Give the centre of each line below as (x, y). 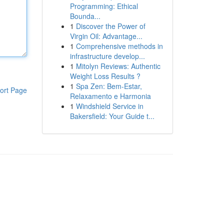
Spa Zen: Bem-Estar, (109, 86)
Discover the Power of (110, 26)
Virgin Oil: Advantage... (106, 36)
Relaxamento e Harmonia (110, 96)
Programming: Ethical (104, 6)
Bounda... (85, 16)
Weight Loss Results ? (105, 76)
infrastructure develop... (107, 56)
